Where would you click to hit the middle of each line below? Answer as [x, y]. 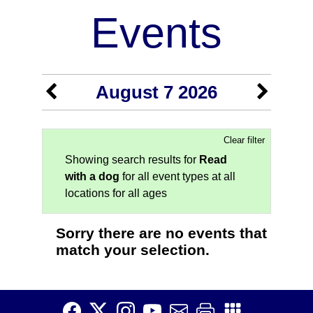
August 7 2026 [156, 92]
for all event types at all [177, 176]
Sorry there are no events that [161, 233]
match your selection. [133, 249]
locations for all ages [116, 193]
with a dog [92, 176]
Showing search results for [132, 159]
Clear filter [244, 140]
